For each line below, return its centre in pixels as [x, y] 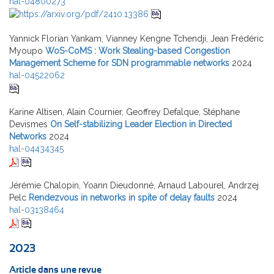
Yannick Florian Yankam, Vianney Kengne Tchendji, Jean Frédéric [136, 39]
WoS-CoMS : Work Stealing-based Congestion [138, 51]
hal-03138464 [37, 210]
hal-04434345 [36, 149]
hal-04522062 [37, 76]
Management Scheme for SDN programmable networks [119, 63]
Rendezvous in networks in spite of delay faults [122, 198]
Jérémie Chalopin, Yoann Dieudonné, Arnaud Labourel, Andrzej [134, 186]
